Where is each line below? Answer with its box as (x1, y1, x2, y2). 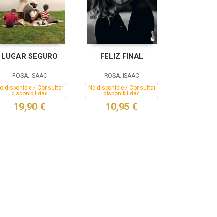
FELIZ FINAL (100, 52, 143, 61)
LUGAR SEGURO (1, 52, 58, 61)
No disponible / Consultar (88, 84, 155, 91)
